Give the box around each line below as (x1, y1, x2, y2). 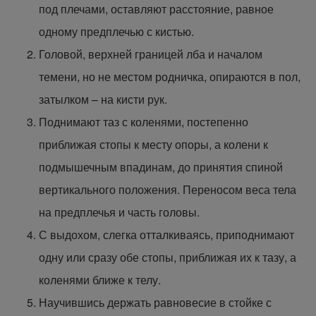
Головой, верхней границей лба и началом (39, 46, 262, 62)
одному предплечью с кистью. (39, 23, 194, 39)
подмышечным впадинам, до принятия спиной (39, 159, 283, 175)
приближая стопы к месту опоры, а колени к (39, 136, 268, 152)
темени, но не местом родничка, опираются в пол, (39, 68, 300, 85)
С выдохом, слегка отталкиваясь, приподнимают (39, 226, 294, 243)
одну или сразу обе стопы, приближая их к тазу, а (39, 249, 296, 265)
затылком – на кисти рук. (39, 91, 167, 107)
